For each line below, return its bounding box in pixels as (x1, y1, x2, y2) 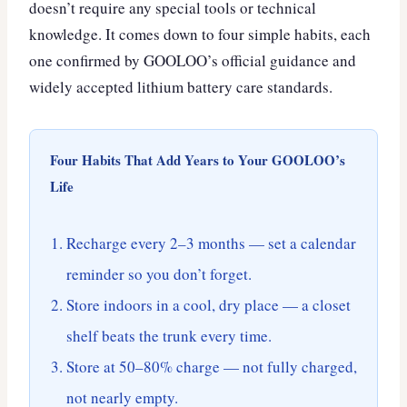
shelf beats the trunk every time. (66, 324, 272, 346)
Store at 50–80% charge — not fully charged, (66, 355, 357, 377)
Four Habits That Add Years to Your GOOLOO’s (50, 149, 345, 170)
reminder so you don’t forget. (66, 263, 252, 284)
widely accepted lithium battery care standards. (29, 75, 333, 97)
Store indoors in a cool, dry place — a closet (66, 293, 351, 315)
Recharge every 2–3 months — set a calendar (66, 232, 356, 253)
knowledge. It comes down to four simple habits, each (29, 23, 371, 45)
